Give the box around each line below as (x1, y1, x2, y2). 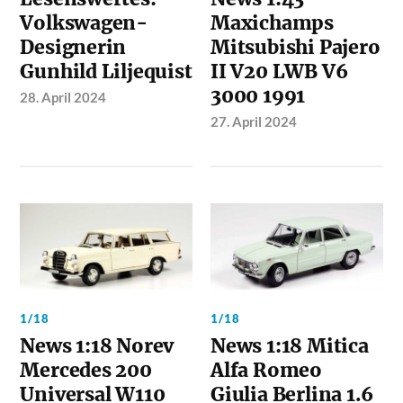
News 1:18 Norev (20, 333, 175, 358)
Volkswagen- (20, 10, 148, 35)
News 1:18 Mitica (210, 333, 369, 358)
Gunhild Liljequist (20, 58, 193, 84)
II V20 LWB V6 (210, 58, 348, 84)
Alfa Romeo (210, 357, 322, 382)
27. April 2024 (210, 112, 298, 130)
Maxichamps (210, 10, 334, 35)
